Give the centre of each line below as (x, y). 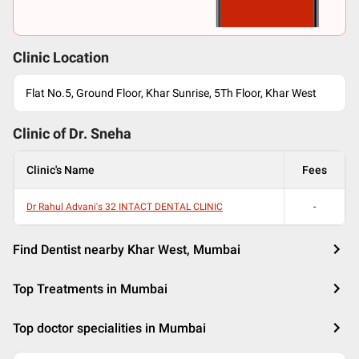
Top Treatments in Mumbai (90, 289)
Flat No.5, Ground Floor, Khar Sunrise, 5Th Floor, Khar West (171, 93)
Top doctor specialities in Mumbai (109, 328)
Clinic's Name (61, 170)
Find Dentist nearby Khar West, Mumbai (127, 250)
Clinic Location (61, 58)
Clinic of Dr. (52, 134)
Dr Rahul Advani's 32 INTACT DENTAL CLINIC (125, 207)
